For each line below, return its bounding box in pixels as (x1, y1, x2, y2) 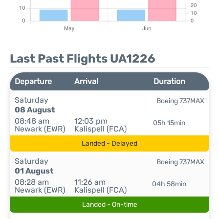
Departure (15, 77, 52, 86)
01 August (15, 166, 53, 175)
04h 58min (152, 180, 187, 188)
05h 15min (153, 119, 186, 127)
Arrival (74, 77, 99, 86)
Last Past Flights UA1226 (10, 52, 155, 66)
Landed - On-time (82, 200, 137, 209)
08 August (15, 105, 55, 114)
